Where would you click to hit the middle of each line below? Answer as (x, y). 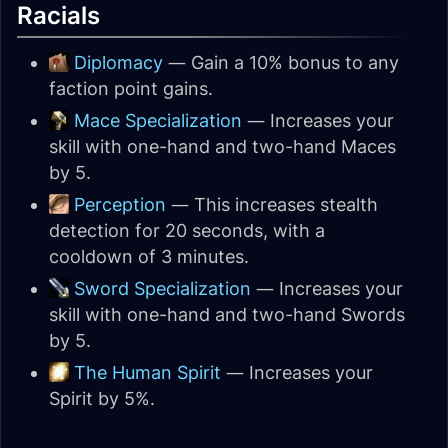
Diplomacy (118, 62)
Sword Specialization (162, 288)
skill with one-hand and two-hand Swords (227, 314)
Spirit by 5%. (102, 398)
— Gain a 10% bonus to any (281, 62)
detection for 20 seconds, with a (187, 230)
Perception (120, 204)
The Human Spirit (147, 372)
